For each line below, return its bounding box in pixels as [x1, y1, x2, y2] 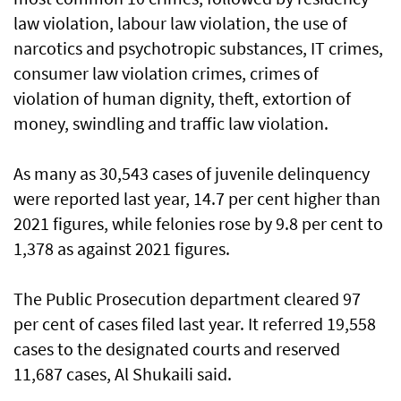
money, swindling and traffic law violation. [13, 112, 328, 135]
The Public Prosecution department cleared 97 [13, 287, 361, 311]
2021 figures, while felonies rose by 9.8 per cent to [13, 212, 383, 235]
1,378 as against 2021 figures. [13, 237, 230, 260]
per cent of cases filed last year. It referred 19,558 [13, 312, 376, 336]
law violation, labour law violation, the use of [13, 12, 347, 35]
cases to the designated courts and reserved [13, 337, 340, 361]
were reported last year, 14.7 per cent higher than [13, 187, 380, 210]
